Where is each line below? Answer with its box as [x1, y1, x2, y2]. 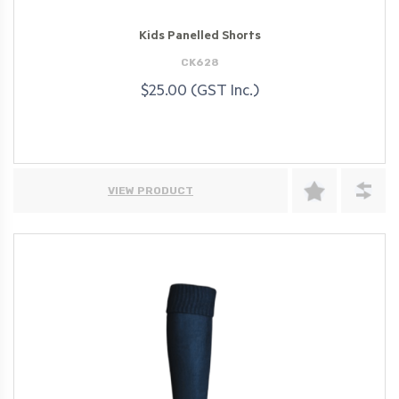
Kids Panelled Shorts [138, 30, 261, 45]
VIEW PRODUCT [108, 184, 193, 198]
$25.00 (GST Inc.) [140, 83, 259, 102]
